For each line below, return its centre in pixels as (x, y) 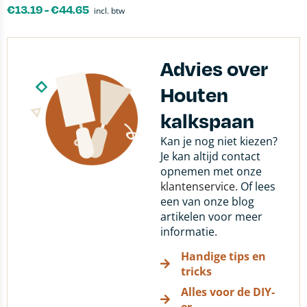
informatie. (189, 232)
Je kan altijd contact (210, 156)
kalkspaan (207, 120)
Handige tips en (223, 256)
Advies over (214, 68)
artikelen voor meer (211, 217)
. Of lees (255, 186)
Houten (194, 94)
